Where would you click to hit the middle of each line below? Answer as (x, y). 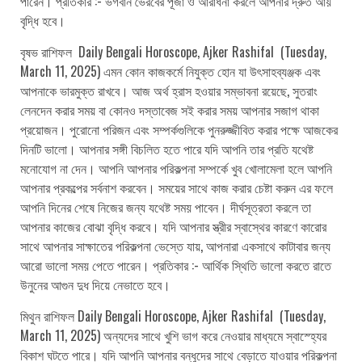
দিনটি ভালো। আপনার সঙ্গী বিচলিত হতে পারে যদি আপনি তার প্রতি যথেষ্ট (167, 148)
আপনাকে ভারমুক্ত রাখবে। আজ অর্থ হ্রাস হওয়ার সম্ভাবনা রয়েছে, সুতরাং (169, 90)
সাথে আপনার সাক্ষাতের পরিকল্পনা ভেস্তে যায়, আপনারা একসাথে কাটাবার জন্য (175, 245)
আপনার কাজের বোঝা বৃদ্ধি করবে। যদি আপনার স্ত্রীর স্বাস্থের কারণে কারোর (173, 226)
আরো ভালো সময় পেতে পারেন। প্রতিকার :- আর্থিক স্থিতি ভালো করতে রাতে (176, 265)
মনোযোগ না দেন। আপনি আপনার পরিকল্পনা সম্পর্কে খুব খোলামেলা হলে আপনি (176, 168)
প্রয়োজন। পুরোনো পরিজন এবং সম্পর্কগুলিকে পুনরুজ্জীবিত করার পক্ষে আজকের (179, 129)
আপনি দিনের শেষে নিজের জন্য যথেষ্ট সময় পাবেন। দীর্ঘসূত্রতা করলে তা (166, 206)
